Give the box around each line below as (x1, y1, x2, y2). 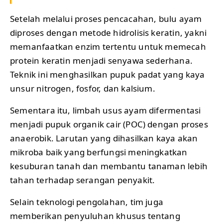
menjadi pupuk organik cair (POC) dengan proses (10, 118, 208, 130)
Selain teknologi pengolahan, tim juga (10, 196, 164, 208)
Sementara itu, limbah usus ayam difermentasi (10, 105, 201, 116)
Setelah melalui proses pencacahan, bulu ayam (10, 13, 202, 25)
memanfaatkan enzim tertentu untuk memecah (10, 41, 206, 53)
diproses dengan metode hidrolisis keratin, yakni (10, 27, 207, 39)
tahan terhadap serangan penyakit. (10, 174, 155, 186)
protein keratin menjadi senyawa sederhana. (10, 55, 193, 67)
